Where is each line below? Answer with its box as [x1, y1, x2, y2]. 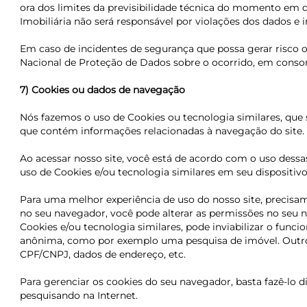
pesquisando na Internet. [19, 289, 138, 302]
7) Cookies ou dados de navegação [19, 84, 185, 96]
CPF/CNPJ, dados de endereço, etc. [19, 248, 186, 260]
